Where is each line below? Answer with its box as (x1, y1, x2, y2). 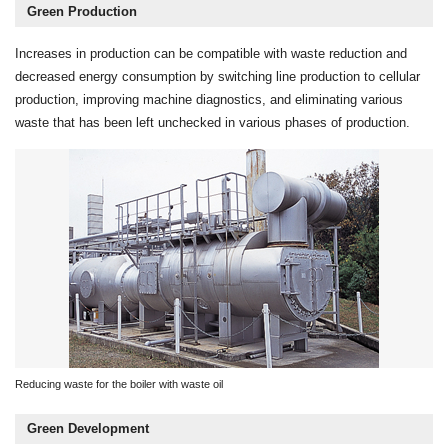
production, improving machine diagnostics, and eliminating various (15, 91, 403, 107)
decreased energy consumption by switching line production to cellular (15, 68, 420, 84)
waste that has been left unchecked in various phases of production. (15, 114, 410, 130)
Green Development (27, 420, 149, 436)
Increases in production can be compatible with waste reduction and (15, 45, 407, 61)
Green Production (27, 3, 137, 19)
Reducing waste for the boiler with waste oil (15, 377, 223, 390)
